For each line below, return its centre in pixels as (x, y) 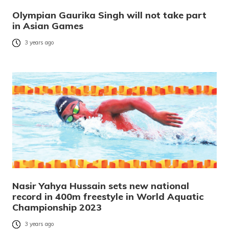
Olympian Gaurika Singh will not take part (109, 15)
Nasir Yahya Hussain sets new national (101, 186)
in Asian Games (48, 26)
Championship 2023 (57, 207)
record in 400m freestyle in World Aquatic (108, 196)
